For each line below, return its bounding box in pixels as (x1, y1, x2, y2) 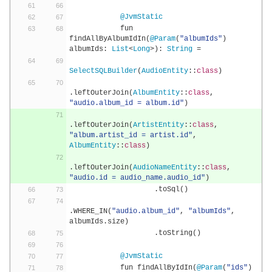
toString (158, 229, 192, 237)
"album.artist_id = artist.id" (69, 131, 192, 140)
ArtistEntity (132, 121, 184, 129)
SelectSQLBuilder (69, 67, 137, 75)
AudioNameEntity (132, 163, 197, 172)
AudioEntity (141, 67, 188, 75)
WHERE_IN (73, 207, 107, 216)
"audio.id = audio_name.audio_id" (69, 174, 205, 182)
